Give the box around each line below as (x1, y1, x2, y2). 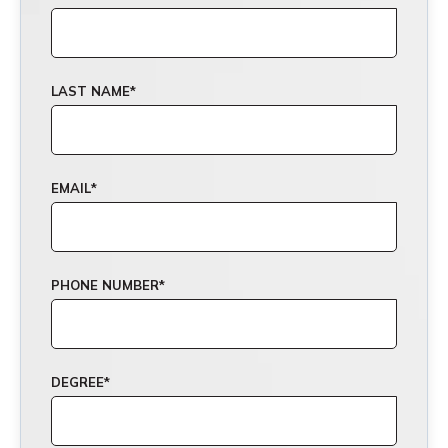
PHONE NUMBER (51, 277, 159, 293)
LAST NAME (51, 83, 130, 99)
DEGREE (51, 374, 104, 390)
